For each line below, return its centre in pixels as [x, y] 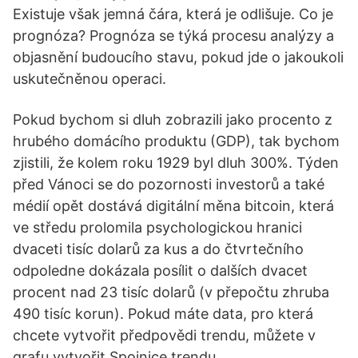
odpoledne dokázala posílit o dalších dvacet [160, 270]
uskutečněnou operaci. [89, 79]
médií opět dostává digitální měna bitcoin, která [173, 206]
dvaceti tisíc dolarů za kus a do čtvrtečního [158, 249]
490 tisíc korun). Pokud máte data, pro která [163, 314]
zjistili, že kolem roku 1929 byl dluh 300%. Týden [176, 163]
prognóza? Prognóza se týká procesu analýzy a [173, 36]
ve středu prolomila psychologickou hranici [157, 227]
